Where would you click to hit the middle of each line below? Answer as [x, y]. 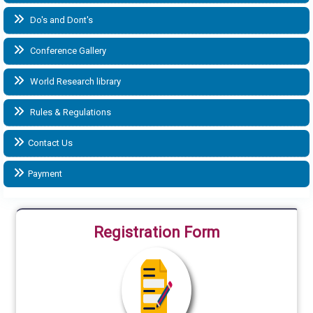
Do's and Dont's [60, 20]
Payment [45, 173]
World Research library [74, 81]
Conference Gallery [67, 50]
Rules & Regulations [70, 112]
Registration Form [156, 232]
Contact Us [50, 143]
